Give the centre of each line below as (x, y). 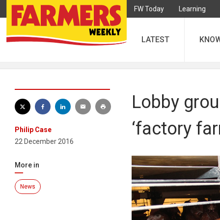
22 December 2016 (44, 141)
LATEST (155, 40)
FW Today (149, 9)
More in (27, 165)
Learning (192, 9)
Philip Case (33, 130)
